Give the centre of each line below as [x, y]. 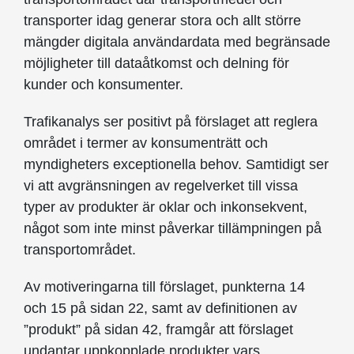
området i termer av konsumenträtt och [146, 143]
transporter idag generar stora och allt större [162, 21]
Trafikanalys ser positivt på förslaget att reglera [171, 122]
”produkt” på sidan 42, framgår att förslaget [158, 330]
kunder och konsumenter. [104, 85]
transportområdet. [80, 250]
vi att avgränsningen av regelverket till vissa [161, 186]
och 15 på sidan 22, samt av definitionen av [160, 309]
